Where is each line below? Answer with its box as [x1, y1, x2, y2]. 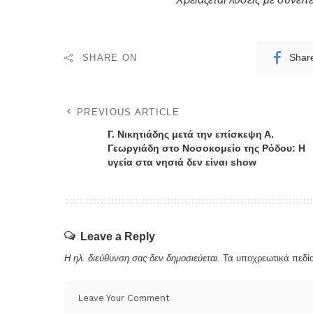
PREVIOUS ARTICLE [77, 106, 180, 117]
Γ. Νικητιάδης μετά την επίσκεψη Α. [108, 128, 274, 140]
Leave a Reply [80, 230, 155, 242]
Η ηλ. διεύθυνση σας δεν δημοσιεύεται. [64, 252, 220, 263]
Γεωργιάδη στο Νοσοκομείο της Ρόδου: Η [108, 142, 305, 154]
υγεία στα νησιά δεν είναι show [108, 156, 256, 168]
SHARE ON [82, 52, 138, 63]
